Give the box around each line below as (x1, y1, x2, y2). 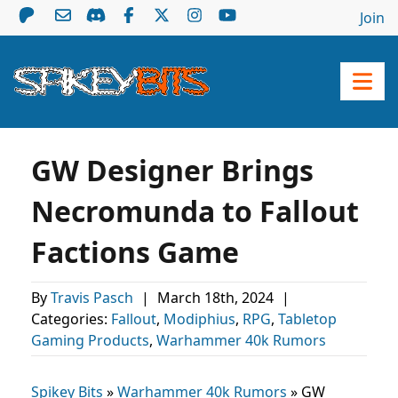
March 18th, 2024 (157, 288, 277, 307)
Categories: (31, 309, 111, 329)
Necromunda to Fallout (31, 192, 359, 230)
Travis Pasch (51, 288, 137, 307)
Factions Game (31, 233, 239, 271)
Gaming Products (31, 330, 149, 350)
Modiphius (163, 309, 235, 329)
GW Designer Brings (31, 151, 314, 189)
